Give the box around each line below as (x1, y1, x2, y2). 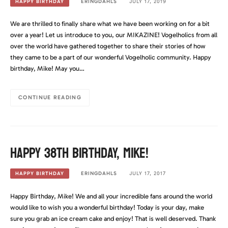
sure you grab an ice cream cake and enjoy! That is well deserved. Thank (10, 214, 216, 222)
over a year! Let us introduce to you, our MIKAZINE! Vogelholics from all (10, 31, 217, 39)
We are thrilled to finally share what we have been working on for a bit (10, 20, 210, 28)
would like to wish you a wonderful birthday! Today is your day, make (10, 203, 204, 211)
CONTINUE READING (18, 94, 81, 101)
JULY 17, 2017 (129, 170, 166, 177)
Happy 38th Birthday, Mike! (10, 140, 149, 166)
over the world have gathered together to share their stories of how (10, 42, 206, 50)
